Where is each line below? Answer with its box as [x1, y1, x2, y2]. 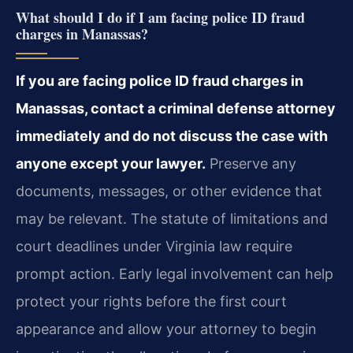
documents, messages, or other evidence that [16, 183, 322, 199]
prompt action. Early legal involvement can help [16, 266, 333, 282]
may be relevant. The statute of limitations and [16, 210, 328, 227]
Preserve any [206, 155, 296, 172]
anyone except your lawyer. [16, 155, 206, 172]
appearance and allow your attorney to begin [16, 321, 317, 337]
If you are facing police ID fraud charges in [16, 72, 303, 89]
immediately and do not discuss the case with [16, 128, 328, 144]
